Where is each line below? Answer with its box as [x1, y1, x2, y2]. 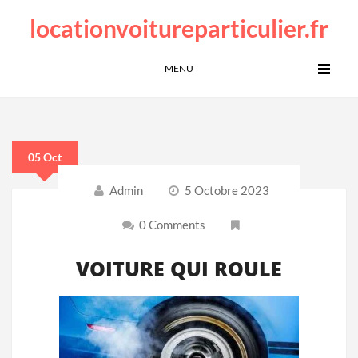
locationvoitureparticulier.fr [30, 14, 328, 42]
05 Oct [28, 150, 62, 164]
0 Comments [137, 217, 206, 232]
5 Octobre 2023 [184, 183, 269, 197]
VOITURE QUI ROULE [76, 255, 282, 282]
